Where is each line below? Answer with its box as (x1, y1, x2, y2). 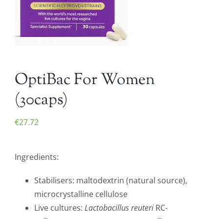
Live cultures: (34, 202, 85, 213)
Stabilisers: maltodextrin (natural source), (34, 175, 187, 186)
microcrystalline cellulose (34, 189, 128, 199)
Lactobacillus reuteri (85, 202, 153, 213)
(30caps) (15, 89, 67, 111)
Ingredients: (15, 152, 59, 162)
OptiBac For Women (15, 69, 155, 91)
